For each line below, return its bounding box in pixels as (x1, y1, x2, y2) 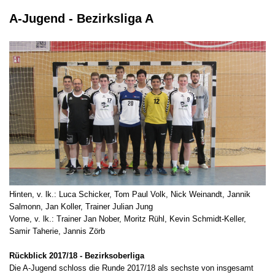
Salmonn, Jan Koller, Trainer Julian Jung (9, 201, 153, 211)
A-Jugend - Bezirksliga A (9, 12, 153, 26)
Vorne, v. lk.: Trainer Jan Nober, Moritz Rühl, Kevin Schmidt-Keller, (9, 214, 246, 223)
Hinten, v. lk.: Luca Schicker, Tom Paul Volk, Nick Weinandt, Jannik (9, 189, 250, 199)
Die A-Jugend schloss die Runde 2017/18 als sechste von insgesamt (9, 263, 254, 273)
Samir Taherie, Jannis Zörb (9, 226, 105, 236)
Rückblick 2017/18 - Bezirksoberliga (9, 250, 144, 260)
